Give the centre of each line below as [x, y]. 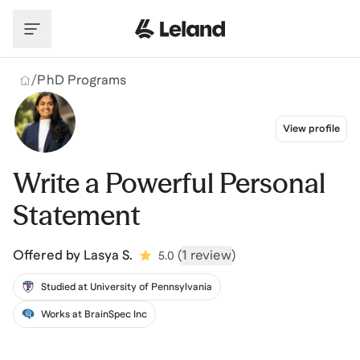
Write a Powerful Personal [169, 183]
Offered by [47, 255]
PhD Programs [82, 80]
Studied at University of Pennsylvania [127, 287]
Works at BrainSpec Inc [94, 314]
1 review [207, 255]
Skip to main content [76, 15]
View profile [311, 129]
